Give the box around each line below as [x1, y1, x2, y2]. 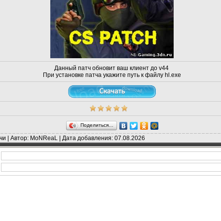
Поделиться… [80, 122, 113, 128]
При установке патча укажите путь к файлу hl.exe [43, 72, 181, 78]
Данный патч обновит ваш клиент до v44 [54, 65, 170, 72]
